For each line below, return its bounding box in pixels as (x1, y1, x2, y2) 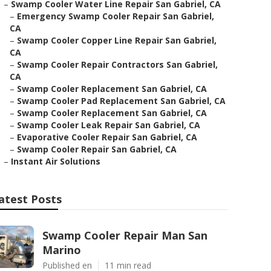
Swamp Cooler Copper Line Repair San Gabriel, (17, 34, 217, 46)
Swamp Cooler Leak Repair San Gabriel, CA (17, 119, 200, 131)
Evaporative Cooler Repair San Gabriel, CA (17, 131, 197, 143)
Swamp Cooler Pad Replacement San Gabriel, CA (17, 95, 226, 106)
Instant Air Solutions (11, 155, 100, 167)
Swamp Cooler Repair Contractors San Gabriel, (17, 59, 218, 70)
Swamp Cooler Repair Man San (42, 228, 207, 243)
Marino (42, 243, 81, 257)
